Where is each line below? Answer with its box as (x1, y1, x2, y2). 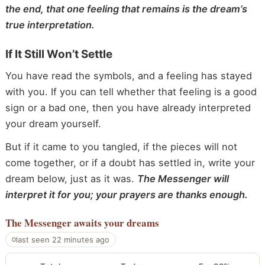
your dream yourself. (5, 118, 101, 130)
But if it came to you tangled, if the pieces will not (5, 140, 237, 153)
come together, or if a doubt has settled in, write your (5, 156, 255, 169)
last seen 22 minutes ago (16, 235, 110, 245)
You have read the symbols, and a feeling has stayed (5, 70, 252, 82)
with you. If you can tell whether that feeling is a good (5, 86, 257, 98)
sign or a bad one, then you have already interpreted (5, 102, 251, 114)
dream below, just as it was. (5, 172, 137, 185)
